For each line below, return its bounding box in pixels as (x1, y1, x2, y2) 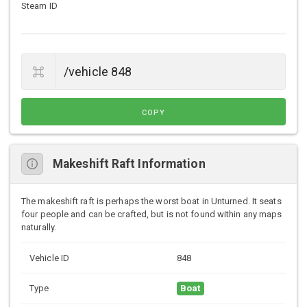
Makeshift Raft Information (53, 156, 206, 171)
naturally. (21, 222, 56, 233)
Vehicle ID (29, 253, 69, 264)
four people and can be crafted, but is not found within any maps (21, 209, 282, 220)
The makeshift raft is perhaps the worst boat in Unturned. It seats (21, 196, 282, 207)
